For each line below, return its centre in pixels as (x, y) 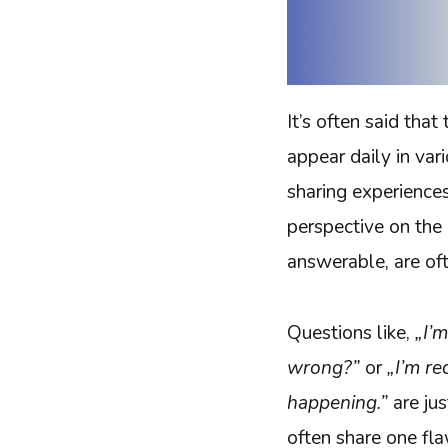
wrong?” (323, 367)
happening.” (337, 402)
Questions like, (351, 332)
